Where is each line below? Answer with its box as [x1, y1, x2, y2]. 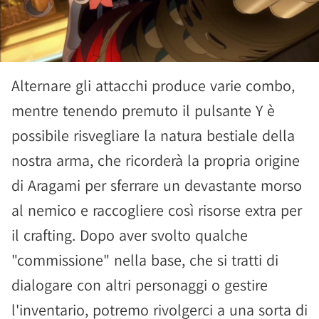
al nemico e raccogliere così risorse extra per [11, 200, 302, 220]
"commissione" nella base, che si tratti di [11, 250, 278, 270]
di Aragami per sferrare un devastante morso [11, 175, 302, 195]
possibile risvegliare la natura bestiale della [11, 125, 295, 145]
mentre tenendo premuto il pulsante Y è [11, 100, 275, 120]
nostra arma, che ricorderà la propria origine [11, 150, 300, 170]
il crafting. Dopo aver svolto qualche [11, 225, 248, 245]
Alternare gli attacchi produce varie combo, [11, 75, 295, 95]
